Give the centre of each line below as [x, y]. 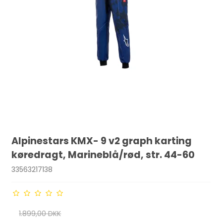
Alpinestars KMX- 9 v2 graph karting [102, 141]
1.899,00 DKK [40, 214]
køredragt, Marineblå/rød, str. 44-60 [103, 155]
